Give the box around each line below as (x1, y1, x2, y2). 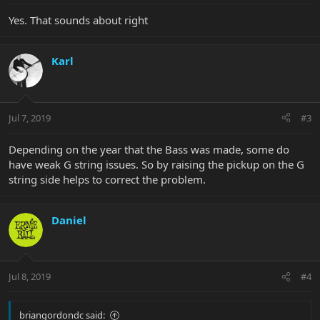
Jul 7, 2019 (9, 111, 51, 124)
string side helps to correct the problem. (9, 171, 206, 186)
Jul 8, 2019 (9, 270, 51, 284)
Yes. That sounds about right (9, 13, 148, 28)
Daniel (51, 212, 86, 227)
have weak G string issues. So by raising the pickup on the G (9, 156, 304, 171)
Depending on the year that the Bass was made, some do (9, 141, 289, 156)
